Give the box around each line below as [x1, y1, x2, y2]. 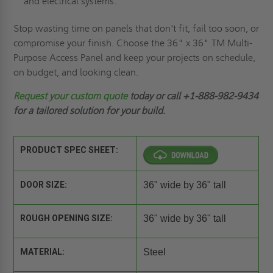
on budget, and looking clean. [13, 66, 139, 79]
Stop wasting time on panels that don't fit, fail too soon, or [13, 23, 260, 35]
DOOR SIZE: [20, 180, 68, 190]
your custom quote [49, 90, 130, 102]
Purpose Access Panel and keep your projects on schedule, [13, 52, 256, 64]
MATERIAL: [20, 247, 65, 257]
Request [13, 90, 50, 102]
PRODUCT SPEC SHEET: [20, 145, 119, 155]
